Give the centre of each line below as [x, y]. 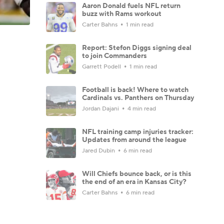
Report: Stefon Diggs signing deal [137, 48]
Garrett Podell [102, 66]
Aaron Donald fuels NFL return [131, 6]
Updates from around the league [134, 140]
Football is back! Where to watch [135, 90]
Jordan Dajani [101, 108]
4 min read [141, 108]
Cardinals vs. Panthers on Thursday [138, 98]
